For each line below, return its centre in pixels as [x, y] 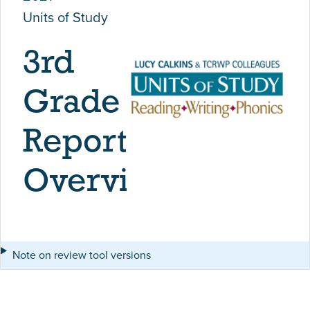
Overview [98, 183]
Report [75, 143]
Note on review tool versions [81, 255]
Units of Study [65, 17]
